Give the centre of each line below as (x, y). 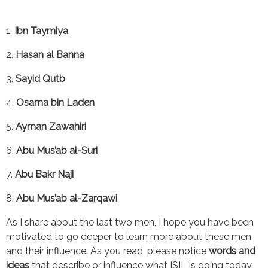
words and (232, 251)
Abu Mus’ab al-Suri (57, 150)
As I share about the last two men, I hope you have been (130, 222)
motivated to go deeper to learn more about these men (129, 236)
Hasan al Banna (50, 54)
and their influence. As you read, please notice (107, 251)
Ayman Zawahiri (51, 126)
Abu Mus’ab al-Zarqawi (67, 198)
